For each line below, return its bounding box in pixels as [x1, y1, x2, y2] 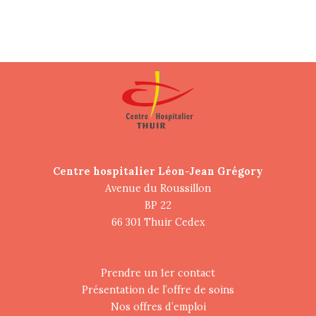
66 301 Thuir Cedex [111, 216, 205, 229]
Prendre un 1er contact [101, 267, 215, 280]
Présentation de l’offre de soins [82, 284, 234, 297]
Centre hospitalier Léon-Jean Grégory [53, 165, 263, 178]
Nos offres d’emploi [110, 300, 206, 314]
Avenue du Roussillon [105, 182, 211, 195]
